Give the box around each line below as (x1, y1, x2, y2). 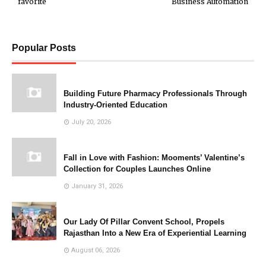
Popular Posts (12, 42, 76, 53)
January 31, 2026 (71, 182, 123, 190)
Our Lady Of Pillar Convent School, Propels (64, 217, 224, 226)
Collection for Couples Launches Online (64, 164, 211, 173)
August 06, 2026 (71, 246, 120, 254)
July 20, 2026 (71, 118, 111, 126)
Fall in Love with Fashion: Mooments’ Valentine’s (64, 153, 245, 162)
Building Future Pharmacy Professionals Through (64, 88, 247, 98)
